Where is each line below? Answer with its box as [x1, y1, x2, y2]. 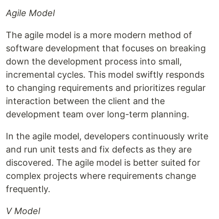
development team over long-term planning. [6, 109, 189, 119]
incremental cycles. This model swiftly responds [6, 69, 204, 80]
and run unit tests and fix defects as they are [6, 144, 192, 154]
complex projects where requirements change [6, 170, 196, 181]
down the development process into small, [6, 56, 182, 66]
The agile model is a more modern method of [6, 29, 192, 40]
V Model [6, 205, 40, 216]
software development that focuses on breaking [6, 43, 206, 53]
